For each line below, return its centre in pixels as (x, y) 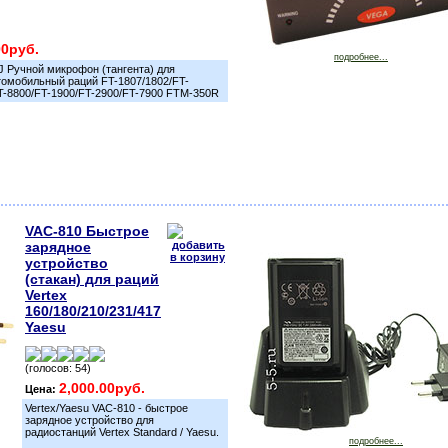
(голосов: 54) (58, 368)
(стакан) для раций (92, 279)
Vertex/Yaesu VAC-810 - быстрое (106, 408)
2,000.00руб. (102, 388)
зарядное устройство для (89, 420)
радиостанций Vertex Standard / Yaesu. (122, 432)
